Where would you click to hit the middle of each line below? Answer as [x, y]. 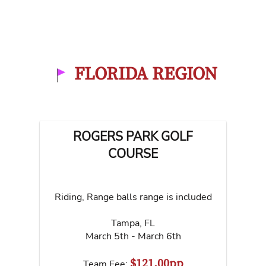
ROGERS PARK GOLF [133, 136]
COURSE [133, 153]
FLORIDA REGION [145, 74]
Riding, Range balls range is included [133, 197]
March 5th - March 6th [133, 236]
